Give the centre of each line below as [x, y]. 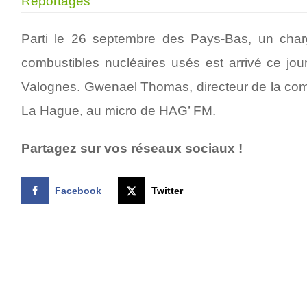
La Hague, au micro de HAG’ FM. [119, 110]
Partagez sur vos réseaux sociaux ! [132, 148]
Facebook [78, 191]
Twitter [167, 191]
